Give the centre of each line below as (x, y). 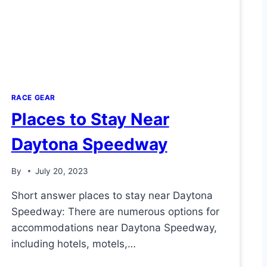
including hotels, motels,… (73, 243)
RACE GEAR (33, 98)
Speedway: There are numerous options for (115, 211)
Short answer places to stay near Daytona (112, 195)
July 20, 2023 (61, 171)
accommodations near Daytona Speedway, (114, 227)
